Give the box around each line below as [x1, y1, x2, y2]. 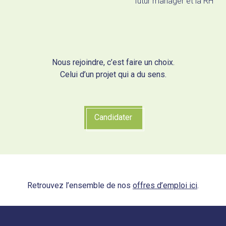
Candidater [94, 112, 132, 122]
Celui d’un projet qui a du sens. [60, 70, 166, 79]
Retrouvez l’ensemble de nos [27, 181, 133, 190]
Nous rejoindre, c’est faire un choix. [51, 58, 175, 67]
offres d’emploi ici [133, 181, 197, 190]
